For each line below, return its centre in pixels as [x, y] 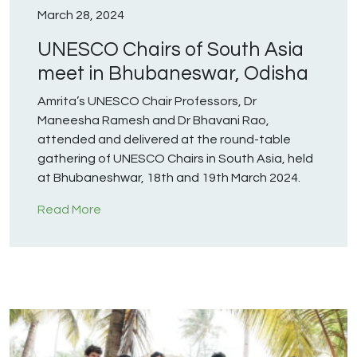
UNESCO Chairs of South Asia [171, 50]
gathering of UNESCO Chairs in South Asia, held [175, 159]
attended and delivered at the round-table [164, 140]
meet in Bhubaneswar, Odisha [173, 74]
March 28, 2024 [81, 16]
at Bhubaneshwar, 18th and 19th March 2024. [170, 178]
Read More [69, 210]
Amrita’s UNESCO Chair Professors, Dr [147, 102]
